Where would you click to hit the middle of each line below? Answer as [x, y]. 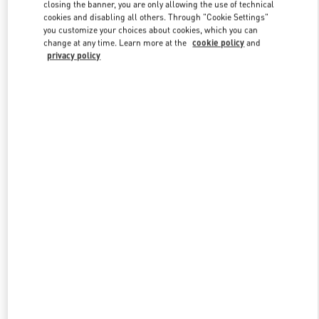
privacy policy [74, 56]
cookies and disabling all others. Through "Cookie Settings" [156, 17]
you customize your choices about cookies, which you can [151, 30]
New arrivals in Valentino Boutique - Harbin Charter [159, 200]
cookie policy [219, 43]
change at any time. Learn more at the [116, 43]
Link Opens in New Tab [228, 43]
